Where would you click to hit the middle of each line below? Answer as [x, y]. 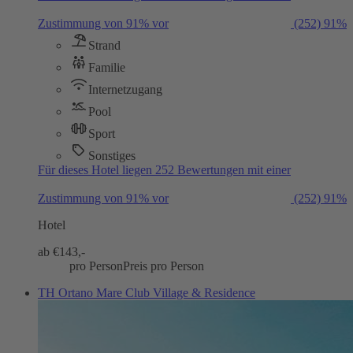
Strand [104, 45]
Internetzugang [125, 89]
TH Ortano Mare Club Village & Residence [147, 292]
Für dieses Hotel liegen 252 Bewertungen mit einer [164, 169]
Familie [107, 67]
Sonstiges [112, 155]
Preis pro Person [163, 266]
